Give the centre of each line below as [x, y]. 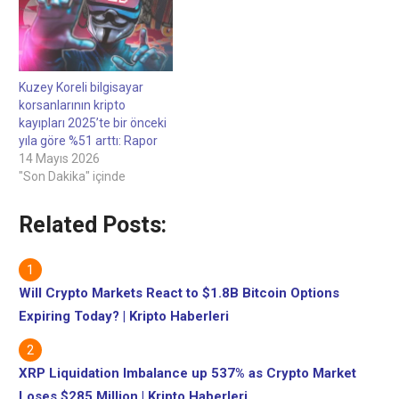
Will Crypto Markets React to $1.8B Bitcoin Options [179, 293]
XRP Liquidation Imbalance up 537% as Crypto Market [187, 373]
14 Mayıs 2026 [59, 158]
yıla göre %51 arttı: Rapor [88, 140]
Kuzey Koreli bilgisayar [81, 87]
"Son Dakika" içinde [72, 176]
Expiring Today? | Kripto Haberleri [124, 316]
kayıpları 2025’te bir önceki [93, 122]
